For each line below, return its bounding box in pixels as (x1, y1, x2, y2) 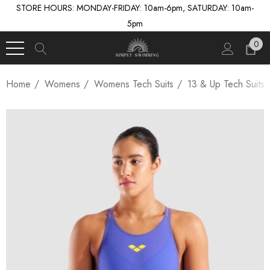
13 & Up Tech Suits (187, 77, 265, 91)
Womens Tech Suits (94, 77, 174, 91)
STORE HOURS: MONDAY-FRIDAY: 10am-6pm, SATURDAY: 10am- (16, 2, 254, 14)
